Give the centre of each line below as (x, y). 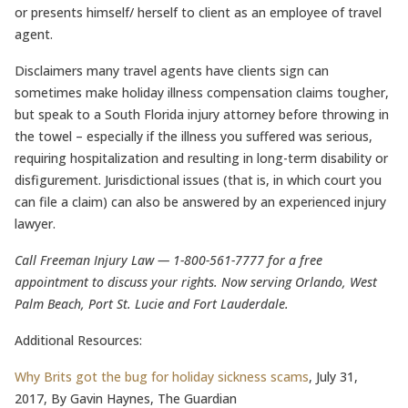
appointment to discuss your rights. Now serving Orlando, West (196, 282)
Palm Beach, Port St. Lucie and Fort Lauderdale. (152, 304)
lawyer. (35, 224)
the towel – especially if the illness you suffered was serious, (194, 136)
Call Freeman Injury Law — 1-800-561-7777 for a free (168, 260)
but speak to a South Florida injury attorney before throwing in (202, 114)
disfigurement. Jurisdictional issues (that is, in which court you (198, 180)
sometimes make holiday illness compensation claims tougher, (202, 92)
